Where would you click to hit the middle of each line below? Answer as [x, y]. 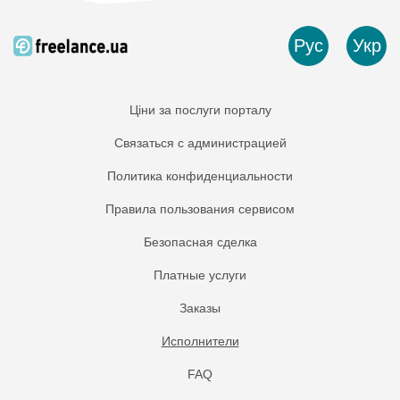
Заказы [200, 308]
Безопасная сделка [200, 242]
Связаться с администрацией [200, 142]
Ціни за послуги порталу [200, 109]
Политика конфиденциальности [200, 175]
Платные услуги [200, 275]
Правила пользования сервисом [200, 208]
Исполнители [200, 341]
